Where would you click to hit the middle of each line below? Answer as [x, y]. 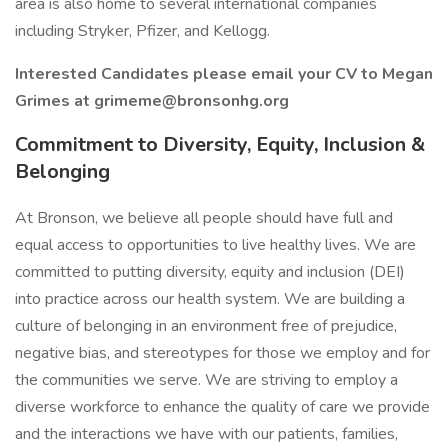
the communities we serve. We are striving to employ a [206, 380]
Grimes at [54, 101]
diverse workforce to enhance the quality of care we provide [222, 407]
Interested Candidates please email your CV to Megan [224, 74]
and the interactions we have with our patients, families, [206, 434]
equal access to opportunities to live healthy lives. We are [215, 245]
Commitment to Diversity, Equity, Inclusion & [220, 144]
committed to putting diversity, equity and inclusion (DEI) [210, 272]
